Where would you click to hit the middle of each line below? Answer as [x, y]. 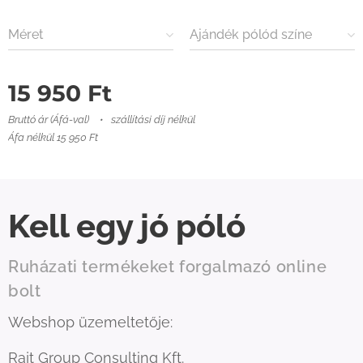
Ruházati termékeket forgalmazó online [168, 267]
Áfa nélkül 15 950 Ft [53, 138]
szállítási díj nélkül [153, 120]
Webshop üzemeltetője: [90, 322]
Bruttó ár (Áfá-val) [49, 120]
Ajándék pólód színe [251, 35]
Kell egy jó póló [130, 226]
